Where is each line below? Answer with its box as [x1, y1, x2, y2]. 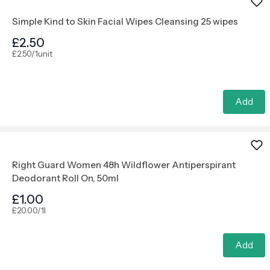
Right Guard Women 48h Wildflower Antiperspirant [12, 159, 236, 171]
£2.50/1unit [12, 49, 52, 58]
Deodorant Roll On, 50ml [12, 172, 119, 184]
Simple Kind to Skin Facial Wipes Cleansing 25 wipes [12, 16, 238, 27]
